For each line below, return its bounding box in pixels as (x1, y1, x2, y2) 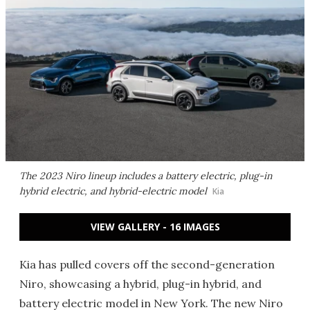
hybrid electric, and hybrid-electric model (19, 185, 207, 197)
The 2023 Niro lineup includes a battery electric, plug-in (19, 170, 272, 182)
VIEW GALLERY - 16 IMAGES (90, 220, 220, 233)
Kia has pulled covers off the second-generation (19, 257, 275, 271)
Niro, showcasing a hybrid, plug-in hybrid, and (19, 277, 262, 291)
